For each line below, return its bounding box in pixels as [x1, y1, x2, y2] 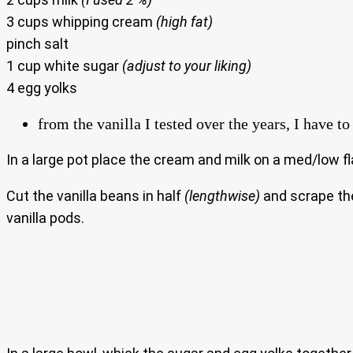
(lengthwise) [184, 187, 260, 204]
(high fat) [156, 13, 213, 30]
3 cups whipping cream [6, 13, 156, 30]
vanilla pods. [6, 209, 84, 226]
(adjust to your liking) [122, 57, 251, 74]
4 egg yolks [6, 79, 77, 96]
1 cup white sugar [6, 57, 122, 74]
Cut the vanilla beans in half [6, 187, 184, 204]
